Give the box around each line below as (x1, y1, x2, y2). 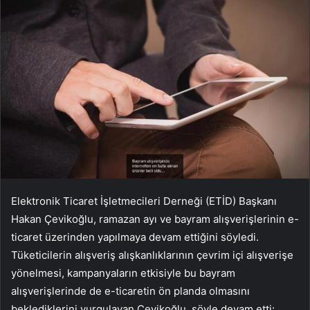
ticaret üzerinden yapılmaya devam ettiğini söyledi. (11, 230, 259, 244)
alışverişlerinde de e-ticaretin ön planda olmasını (11, 284, 250, 298)
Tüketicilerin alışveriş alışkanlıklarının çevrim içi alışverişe (11, 248, 293, 262)
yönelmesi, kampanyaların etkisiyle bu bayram (11, 266, 235, 280)
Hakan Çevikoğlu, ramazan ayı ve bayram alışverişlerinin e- (11, 212, 299, 226)
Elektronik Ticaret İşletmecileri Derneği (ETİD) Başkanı (11, 194, 277, 208)
